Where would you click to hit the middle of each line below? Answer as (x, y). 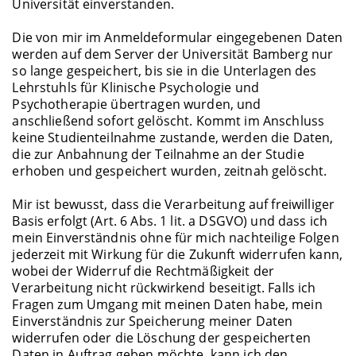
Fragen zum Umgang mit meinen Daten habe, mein (167, 304)
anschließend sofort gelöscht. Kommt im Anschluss (168, 120)
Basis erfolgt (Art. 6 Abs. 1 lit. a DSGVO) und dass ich (170, 221)
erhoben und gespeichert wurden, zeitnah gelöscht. (170, 170)
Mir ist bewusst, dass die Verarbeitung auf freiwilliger (174, 204)
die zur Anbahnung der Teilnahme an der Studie (158, 154)
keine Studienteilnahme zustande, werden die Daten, (173, 137)
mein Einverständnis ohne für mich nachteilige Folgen (176, 237)
